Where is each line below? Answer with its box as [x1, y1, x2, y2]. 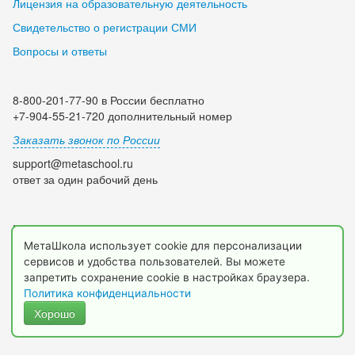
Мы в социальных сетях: [13, 220, 139, 237]
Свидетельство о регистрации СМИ [13, 19, 197, 36]
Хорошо [34, 305, 75, 321]
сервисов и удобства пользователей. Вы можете [24, 255, 285, 268]
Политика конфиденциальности [24, 287, 194, 300]
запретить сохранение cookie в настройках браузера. [24, 271, 310, 284]
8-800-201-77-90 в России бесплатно [13, 92, 204, 109]
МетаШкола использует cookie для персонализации [24, 239, 302, 252]
